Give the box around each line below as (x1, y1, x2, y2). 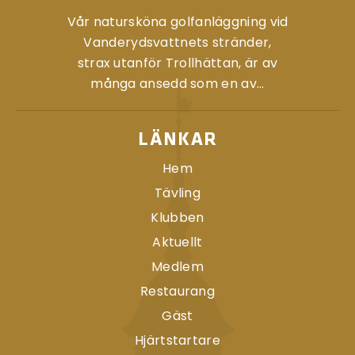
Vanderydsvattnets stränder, (83, 33, 272, 52)
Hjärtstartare (135, 331, 220, 350)
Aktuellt (152, 233, 203, 252)
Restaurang (140, 282, 215, 301)
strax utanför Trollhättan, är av (77, 54, 278, 73)
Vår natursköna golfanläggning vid (67, 13, 288, 32)
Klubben (151, 208, 204, 227)
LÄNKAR (138, 131, 217, 151)
